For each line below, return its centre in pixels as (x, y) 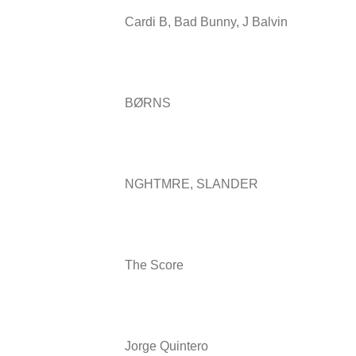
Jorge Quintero (166, 346)
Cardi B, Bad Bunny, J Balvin (206, 21)
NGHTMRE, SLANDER (192, 184)
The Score (154, 265)
